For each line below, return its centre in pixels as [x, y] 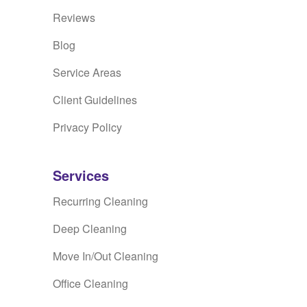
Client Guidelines [95, 100]
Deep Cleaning [90, 229]
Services [81, 175]
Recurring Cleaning [100, 201]
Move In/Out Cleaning [106, 256]
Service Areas [87, 73]
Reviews [74, 18]
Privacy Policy [87, 127]
